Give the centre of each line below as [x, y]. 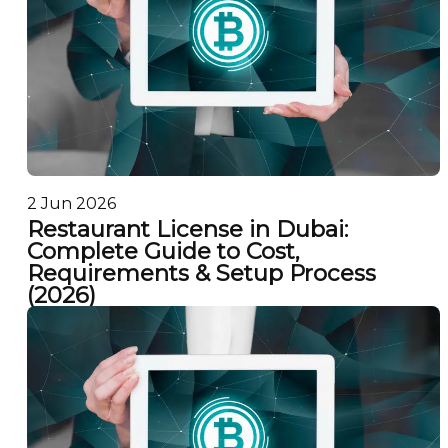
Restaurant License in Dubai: [187, 229]
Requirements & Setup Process [201, 273]
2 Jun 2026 [71, 203]
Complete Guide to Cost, [163, 251]
